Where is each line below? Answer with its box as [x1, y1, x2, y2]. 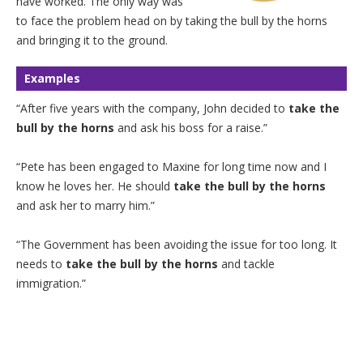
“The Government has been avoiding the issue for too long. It [16, 237, 337, 253]
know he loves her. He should [16, 178, 173, 194]
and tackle [218, 256, 275, 272]
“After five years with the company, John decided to [16, 100, 288, 117]
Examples [24, 70, 80, 87]
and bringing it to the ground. [16, 32, 168, 49]
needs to [16, 256, 66, 272]
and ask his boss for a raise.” [114, 120, 267, 136]
